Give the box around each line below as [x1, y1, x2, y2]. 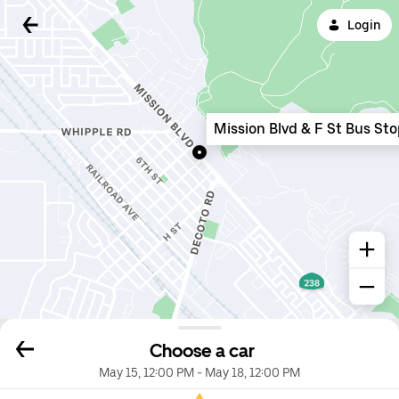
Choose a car [150, 340, 255, 362]
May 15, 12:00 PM [99, 365, 194, 380]
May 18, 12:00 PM [205, 365, 300, 380]
